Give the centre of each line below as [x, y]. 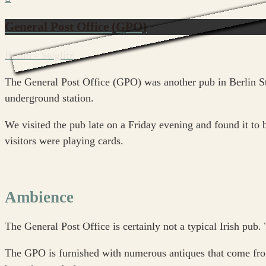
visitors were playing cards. [64, 141]
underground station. [49, 98]
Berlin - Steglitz [39, 56]
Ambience [39, 197]
